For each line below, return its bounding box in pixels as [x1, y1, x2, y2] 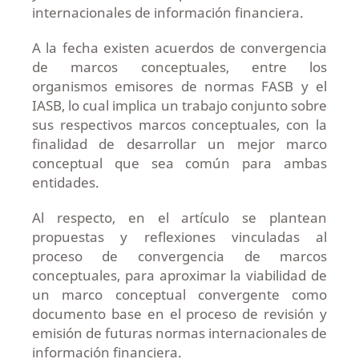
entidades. [31, 172, 99, 192]
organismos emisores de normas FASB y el [31, 76, 328, 95]
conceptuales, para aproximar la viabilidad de [31, 265, 328, 284]
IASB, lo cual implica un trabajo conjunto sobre [31, 95, 328, 115]
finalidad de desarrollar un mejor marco [31, 134, 328, 153]
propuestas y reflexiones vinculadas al [31, 227, 328, 246]
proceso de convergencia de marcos [31, 246, 328, 265]
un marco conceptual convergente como [31, 284, 328, 304]
